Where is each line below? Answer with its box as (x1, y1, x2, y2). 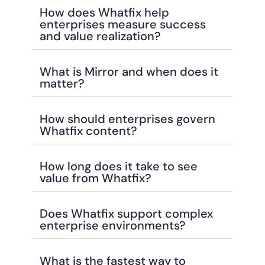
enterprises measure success (40, 16, 206, 32)
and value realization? (40, 28, 161, 44)
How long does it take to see (40, 158, 198, 174)
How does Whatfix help (40, 4, 169, 20)
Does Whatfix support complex (40, 205, 213, 221)
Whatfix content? (40, 122, 137, 138)
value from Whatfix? (40, 170, 151, 186)
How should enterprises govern (40, 111, 215, 127)
